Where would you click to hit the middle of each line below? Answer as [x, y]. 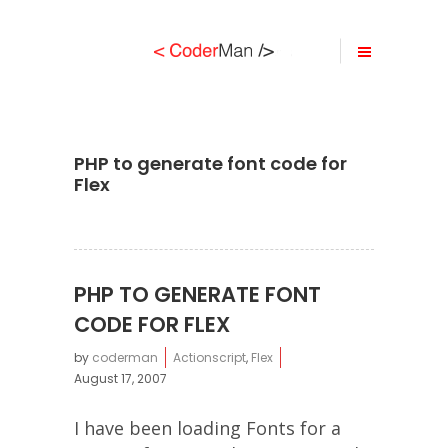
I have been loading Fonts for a [207, 428]
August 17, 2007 [120, 378]
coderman [125, 357]
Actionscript [209, 357]
